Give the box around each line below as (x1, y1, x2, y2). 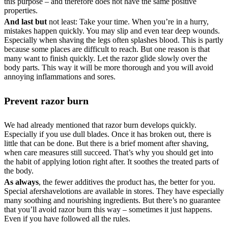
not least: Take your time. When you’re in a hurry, (47, 17, 209, 26)
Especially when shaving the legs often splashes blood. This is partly (4, 35, 223, 44)
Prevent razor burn (4, 95, 89, 107)
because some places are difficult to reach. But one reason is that (4, 44, 210, 53)
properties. (4, 6, 38, 15)
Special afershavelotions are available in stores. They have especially (4, 187, 224, 196)
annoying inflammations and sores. (4, 72, 116, 81)
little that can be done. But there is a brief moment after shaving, (4, 139, 209, 148)
